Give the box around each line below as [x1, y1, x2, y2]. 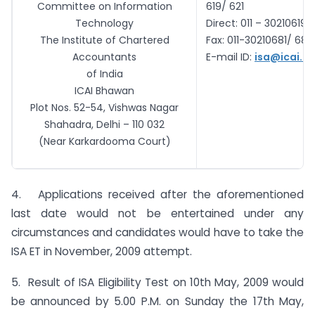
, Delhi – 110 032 [91, 117, 165, 131]
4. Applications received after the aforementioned [11, 186, 304, 202]
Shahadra [44, 117, 91, 131]
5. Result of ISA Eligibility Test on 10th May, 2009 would [11, 275, 304, 290]
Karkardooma [68, 134, 135, 148]
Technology [75, 15, 134, 30]
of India [86, 66, 123, 81]
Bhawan [96, 83, 134, 98]
